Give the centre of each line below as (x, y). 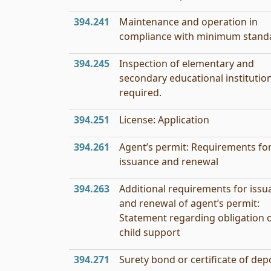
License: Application (164, 120)
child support (150, 232)
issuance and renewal (169, 162)
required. (140, 93)
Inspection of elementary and (187, 64)
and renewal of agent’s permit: (189, 203)
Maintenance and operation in (188, 22)
